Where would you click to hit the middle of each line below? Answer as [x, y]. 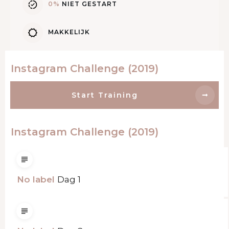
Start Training [105, 95]
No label [36, 180]
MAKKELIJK [69, 32]
